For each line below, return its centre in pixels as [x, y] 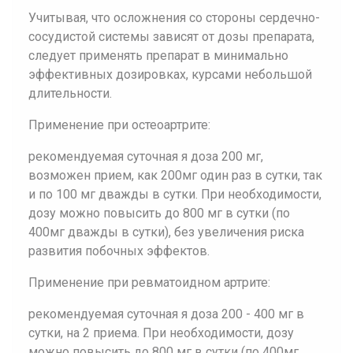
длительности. [70, 93]
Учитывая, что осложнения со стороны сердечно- [174, 18]
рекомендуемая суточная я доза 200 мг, [146, 156]
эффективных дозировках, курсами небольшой [170, 74]
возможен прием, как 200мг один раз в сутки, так [175, 175]
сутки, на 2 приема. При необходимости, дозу [161, 333]
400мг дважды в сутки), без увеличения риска [166, 232]
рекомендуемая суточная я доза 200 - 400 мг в [166, 314]
